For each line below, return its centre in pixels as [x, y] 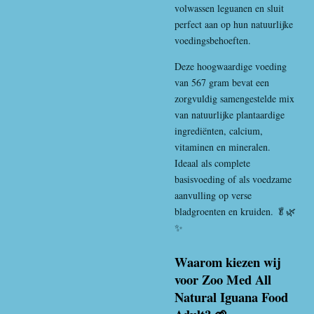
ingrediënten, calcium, [219, 131]
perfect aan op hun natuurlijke [234, 24]
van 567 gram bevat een [222, 82]
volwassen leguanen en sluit [229, 8]
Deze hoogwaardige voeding [231, 66]
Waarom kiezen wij [227, 261]
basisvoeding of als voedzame [233, 179]
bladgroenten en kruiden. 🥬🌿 [235, 211]
